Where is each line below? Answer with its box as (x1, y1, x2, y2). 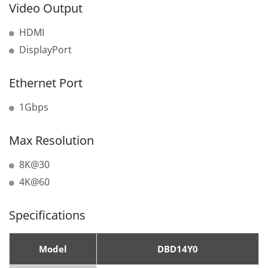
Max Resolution (9, 132, 94, 149)
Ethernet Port (9, 75, 83, 92)
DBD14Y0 (157, 243, 198, 255)
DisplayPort (19, 43, 72, 57)
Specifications (9, 207, 86, 224)
